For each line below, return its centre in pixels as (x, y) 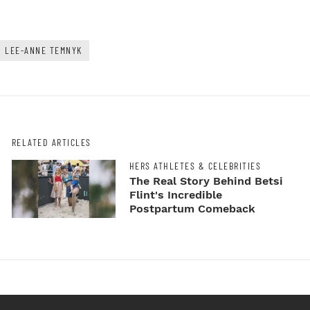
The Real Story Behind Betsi (206, 181)
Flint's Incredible (175, 195)
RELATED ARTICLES (51, 142)
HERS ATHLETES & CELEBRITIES (195, 166)
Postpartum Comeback (192, 209)
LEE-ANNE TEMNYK (44, 50)
